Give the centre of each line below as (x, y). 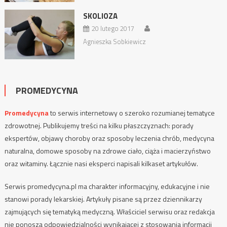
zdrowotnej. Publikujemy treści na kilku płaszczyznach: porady (99, 126)
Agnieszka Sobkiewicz (114, 41)
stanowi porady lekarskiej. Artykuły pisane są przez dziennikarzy (103, 199)
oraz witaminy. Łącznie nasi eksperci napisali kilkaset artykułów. (101, 164)
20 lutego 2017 (113, 28)
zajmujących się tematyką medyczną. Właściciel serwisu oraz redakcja (109, 212)
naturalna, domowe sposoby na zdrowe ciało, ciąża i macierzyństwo (107, 151)
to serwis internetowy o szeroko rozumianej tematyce (131, 113)
